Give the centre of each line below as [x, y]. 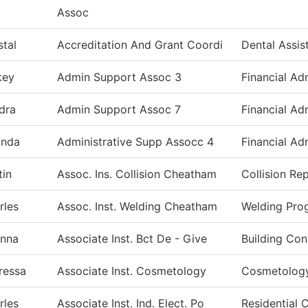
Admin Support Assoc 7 [119, 110]
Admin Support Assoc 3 [119, 77]
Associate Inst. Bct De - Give [132, 239]
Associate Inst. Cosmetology [132, 271]
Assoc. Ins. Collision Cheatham [137, 174]
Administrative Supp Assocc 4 [135, 142]
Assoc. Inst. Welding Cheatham [137, 207]
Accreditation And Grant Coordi [140, 45]
